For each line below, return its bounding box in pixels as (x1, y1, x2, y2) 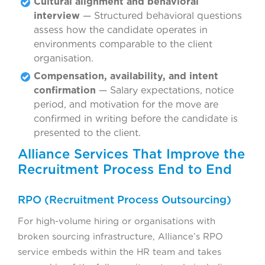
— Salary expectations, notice (96, 84, 234, 96)
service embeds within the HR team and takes (18, 246, 221, 257)
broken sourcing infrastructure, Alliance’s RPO (18, 231, 223, 242)
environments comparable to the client (34, 38, 212, 50)
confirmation (34, 84, 96, 96)
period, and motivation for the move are (34, 98, 218, 110)
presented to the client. (34, 127, 141, 138)
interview (34, 9, 80, 21)
